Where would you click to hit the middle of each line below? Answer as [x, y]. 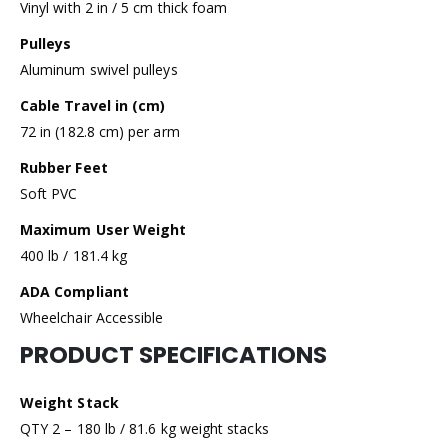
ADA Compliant [74, 292]
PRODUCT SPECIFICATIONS [173, 355]
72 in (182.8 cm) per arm [100, 132]
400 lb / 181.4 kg [74, 256]
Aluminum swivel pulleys [99, 70]
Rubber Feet [64, 168]
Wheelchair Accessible [92, 318]
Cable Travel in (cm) [93, 106]
